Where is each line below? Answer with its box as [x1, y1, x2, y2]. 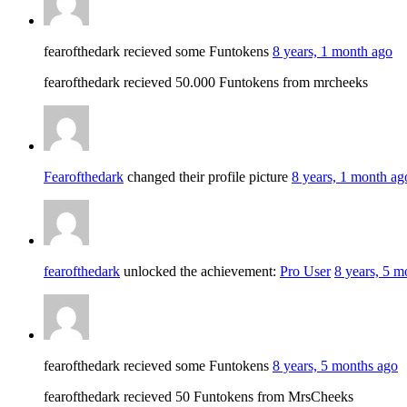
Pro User [280, 263, 331, 279]
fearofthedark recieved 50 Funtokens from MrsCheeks [44, 388, 353, 404]
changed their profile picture [124, 168, 292, 184]
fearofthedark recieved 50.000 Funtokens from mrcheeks [44, 74, 368, 90]
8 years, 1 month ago [273, 43, 392, 59]
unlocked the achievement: [120, 263, 280, 279]
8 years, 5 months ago [273, 357, 398, 373]
